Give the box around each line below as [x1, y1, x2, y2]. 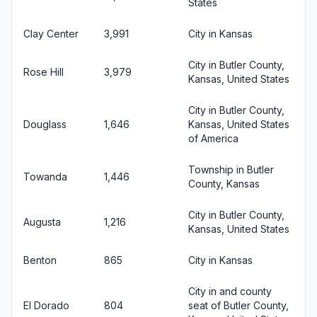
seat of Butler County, [188, 299, 289, 311]
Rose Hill [23, 66, 64, 78]
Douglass [23, 118, 67, 130]
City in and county [188, 285, 272, 297]
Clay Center [23, 28, 79, 40]
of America [188, 132, 238, 144]
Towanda [23, 171, 67, 183]
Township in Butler [188, 163, 274, 175]
